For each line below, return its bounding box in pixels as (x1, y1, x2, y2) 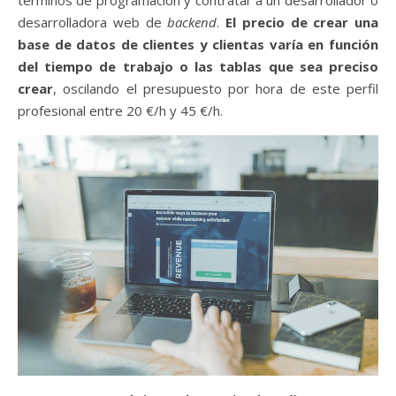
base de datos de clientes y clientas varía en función (18, 34, 378, 53)
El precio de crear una (219, 12, 378, 31)
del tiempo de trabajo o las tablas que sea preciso (18, 57, 378, 75)
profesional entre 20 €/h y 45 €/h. (18, 101, 223, 119)
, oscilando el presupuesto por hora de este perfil (53, 79, 378, 97)
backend (161, 12, 217, 31)
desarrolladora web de (18, 12, 162, 31)
